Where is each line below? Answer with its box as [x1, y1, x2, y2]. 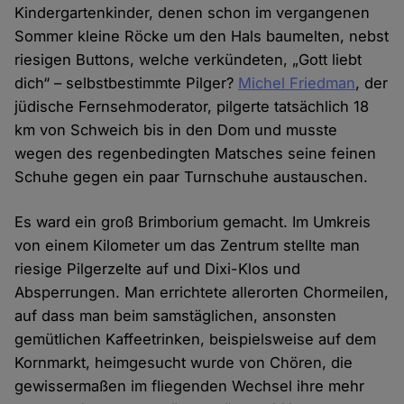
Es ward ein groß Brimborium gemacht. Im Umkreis [14, 213, 372, 232]
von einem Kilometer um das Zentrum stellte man [14, 236, 361, 255]
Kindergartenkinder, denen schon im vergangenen [14, 4, 371, 23]
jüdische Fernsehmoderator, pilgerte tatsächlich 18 [14, 97, 370, 116]
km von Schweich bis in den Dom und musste [14, 121, 338, 140]
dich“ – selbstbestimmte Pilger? [14, 74, 239, 93]
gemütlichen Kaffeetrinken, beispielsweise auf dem [14, 330, 377, 349]
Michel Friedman [238, 74, 356, 93]
